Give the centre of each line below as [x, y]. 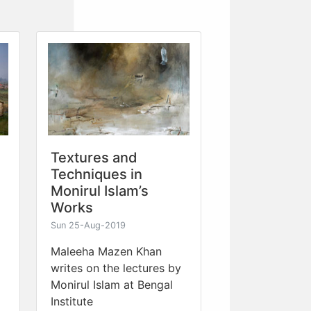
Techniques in [96, 174]
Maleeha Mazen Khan [106, 251]
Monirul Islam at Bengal [112, 284]
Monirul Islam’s [100, 191]
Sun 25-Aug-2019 [88, 225]
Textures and [94, 157]
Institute [72, 301]
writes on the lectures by [116, 268]
